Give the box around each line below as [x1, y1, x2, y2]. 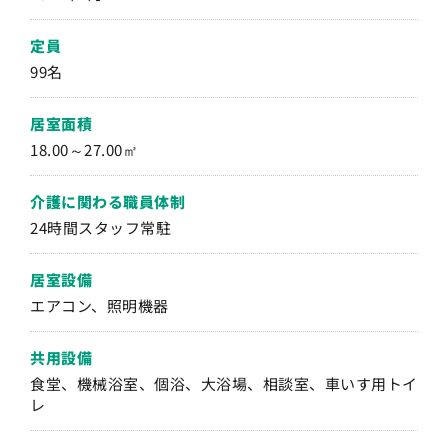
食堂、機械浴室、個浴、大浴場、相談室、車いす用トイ [30, 372, 418, 394]
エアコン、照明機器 [30, 294, 169, 316]
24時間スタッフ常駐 [30, 216, 171, 238]
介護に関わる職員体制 [30, 190, 185, 212]
